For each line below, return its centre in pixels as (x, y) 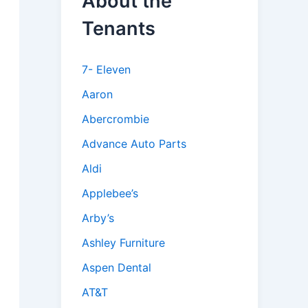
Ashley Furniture (123, 243)
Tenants (119, 29)
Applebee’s (110, 194)
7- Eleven (106, 70)
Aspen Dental (117, 268)
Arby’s (98, 218)
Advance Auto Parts (134, 144)
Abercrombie (115, 119)
